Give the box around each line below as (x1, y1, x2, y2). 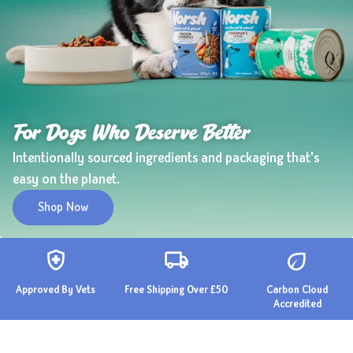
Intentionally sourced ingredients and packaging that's (13, 147, 319, 167)
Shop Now (38, 199, 88, 216)
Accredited (273, 295, 321, 310)
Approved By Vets (16, 281, 96, 296)
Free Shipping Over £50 (124, 281, 229, 296)
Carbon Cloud (266, 281, 329, 296)
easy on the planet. (13, 169, 120, 188)
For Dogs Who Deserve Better (13, 124, 249, 144)
